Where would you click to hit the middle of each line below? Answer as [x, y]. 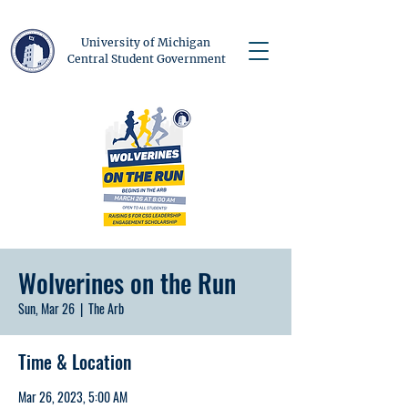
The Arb [106, 308]
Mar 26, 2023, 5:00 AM [73, 397]
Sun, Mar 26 [46, 308]
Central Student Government [146, 59]
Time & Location [75, 362]
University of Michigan [146, 42]
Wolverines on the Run [127, 283]
